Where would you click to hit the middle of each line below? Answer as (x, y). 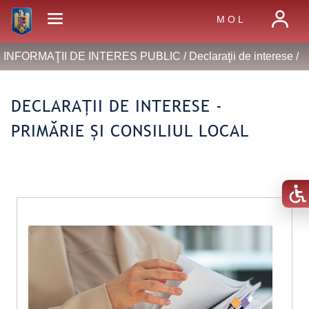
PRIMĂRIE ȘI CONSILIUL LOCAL (130, 131)
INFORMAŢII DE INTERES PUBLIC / (96, 56)
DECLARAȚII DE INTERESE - (117, 106)
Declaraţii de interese (241, 56)
